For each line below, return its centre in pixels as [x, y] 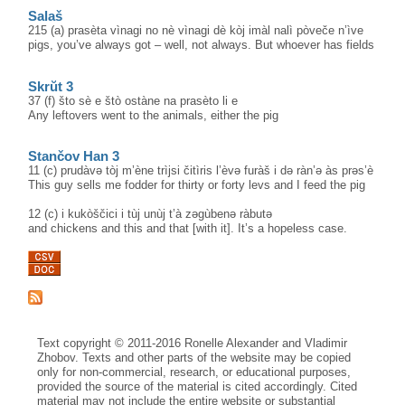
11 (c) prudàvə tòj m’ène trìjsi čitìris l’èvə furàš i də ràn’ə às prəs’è [201, 170]
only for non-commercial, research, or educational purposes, [194, 372]
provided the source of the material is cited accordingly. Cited [198, 387]
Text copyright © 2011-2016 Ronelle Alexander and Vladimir [193, 344]
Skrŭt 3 [51, 86]
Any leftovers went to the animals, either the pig [154, 115]
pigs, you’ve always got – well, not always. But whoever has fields [202, 45]
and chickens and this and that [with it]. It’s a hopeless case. [188, 228]
